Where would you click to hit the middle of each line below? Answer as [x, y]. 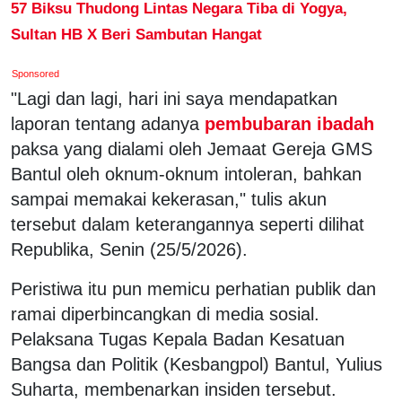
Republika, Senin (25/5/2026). [129, 249]
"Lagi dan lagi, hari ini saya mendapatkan [174, 98]
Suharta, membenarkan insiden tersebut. [174, 389]
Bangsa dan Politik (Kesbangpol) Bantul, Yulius [197, 364]
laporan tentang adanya [105, 123]
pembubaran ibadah [287, 123]
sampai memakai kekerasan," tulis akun [169, 199]
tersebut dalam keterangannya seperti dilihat [188, 224]
